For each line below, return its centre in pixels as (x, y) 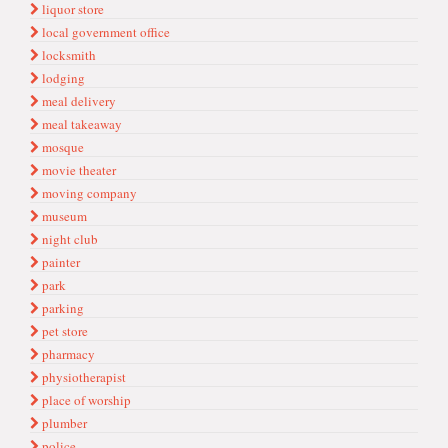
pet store (63, 331)
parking (61, 308)
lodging (62, 78)
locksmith (67, 55)
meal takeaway (80, 124)
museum (63, 216)
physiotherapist (82, 377)
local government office (104, 32)
